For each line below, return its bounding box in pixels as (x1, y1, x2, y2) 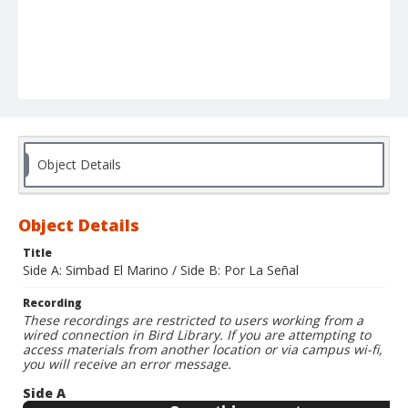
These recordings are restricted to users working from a (23, 311, 363, 330)
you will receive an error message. (23, 355, 231, 373)
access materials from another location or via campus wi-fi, (23, 341, 382, 359)
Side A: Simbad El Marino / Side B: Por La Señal (23, 261, 299, 280)
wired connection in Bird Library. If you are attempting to (23, 326, 371, 344)
